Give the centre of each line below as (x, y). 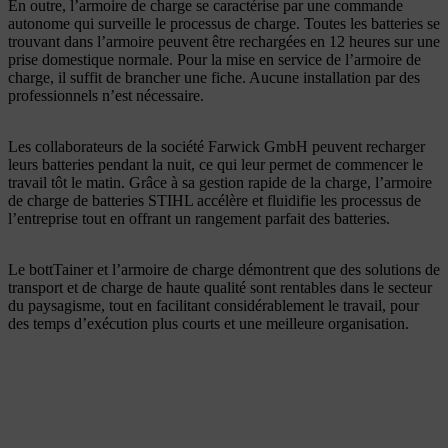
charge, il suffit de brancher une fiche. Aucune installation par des (214, 77)
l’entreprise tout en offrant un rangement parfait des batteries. (199, 218)
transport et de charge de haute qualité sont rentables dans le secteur (220, 287)
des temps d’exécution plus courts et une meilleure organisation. (208, 323)
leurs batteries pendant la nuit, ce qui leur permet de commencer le (215, 164)
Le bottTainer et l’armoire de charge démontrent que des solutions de (224, 269)
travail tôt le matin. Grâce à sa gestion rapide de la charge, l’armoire (220, 182)
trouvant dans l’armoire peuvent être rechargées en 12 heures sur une (224, 41)
